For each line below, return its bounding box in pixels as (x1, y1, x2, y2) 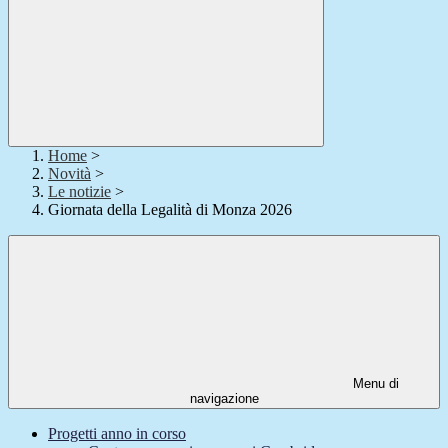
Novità (48, 165, 91, 183)
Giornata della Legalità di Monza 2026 (48, 201, 292, 219)
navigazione (189, 391, 259, 407)
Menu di (349, 376, 399, 392)
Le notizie (48, 183, 111, 201)
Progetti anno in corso (48, 425, 186, 443)
